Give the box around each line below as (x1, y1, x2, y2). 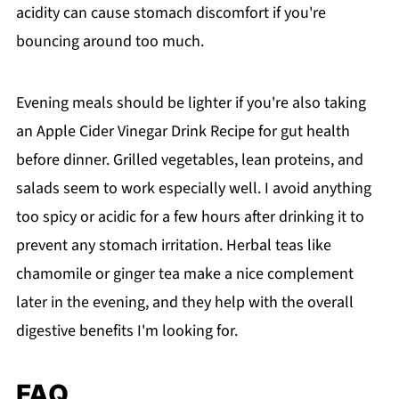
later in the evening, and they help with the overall (15, 290, 354, 313)
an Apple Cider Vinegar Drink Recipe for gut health (15, 119, 350, 142)
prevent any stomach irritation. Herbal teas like (15, 233, 331, 256)
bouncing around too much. (15, 29, 204, 53)
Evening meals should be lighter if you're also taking (15, 91, 366, 114)
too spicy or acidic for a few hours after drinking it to (15, 205, 364, 228)
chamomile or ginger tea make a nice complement (15, 262, 354, 285)
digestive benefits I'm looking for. (15, 319, 238, 342)
